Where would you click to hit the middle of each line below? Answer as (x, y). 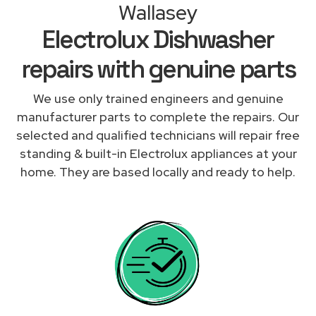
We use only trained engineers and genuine (158, 98)
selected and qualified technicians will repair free (158, 135)
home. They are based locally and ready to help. (158, 171)
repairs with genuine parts (158, 69)
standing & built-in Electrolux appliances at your (158, 153)
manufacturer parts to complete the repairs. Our (158, 116)
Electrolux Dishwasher (158, 39)
